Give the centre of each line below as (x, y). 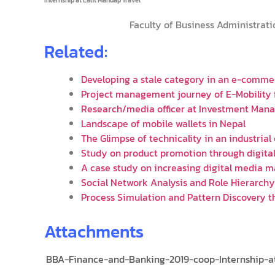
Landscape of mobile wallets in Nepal (163, 123)
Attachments (94, 231)
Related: (76, 51)
